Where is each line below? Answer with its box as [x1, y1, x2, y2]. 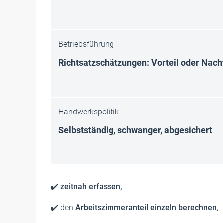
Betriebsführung [58, 39, 114, 49]
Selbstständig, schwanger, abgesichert [58, 125, 212, 136]
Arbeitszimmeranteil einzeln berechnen [75, 202, 217, 212]
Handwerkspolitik [58, 107, 119, 117]
